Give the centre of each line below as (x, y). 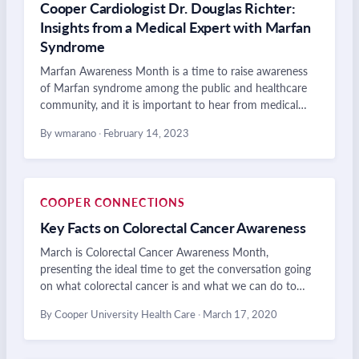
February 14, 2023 (145, 133)
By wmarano (69, 133)
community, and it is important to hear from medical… (173, 104)
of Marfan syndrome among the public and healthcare (173, 87)
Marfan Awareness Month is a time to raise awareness (174, 71)
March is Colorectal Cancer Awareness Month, (154, 252)
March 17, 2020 (239, 314)
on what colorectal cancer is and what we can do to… (173, 285)
